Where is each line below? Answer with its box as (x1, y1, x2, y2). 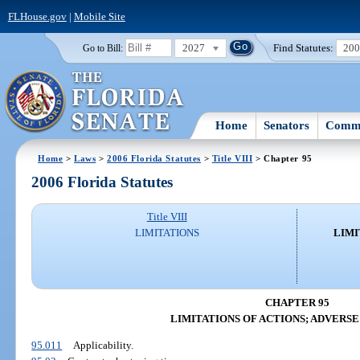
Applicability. (72, 339, 133, 352)
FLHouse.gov (7, 10, 67, 22)
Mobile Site (73, 10, 125, 22)
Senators (264, 118, 310, 132)
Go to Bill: (82, 43, 123, 53)
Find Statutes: (273, 41, 334, 54)
